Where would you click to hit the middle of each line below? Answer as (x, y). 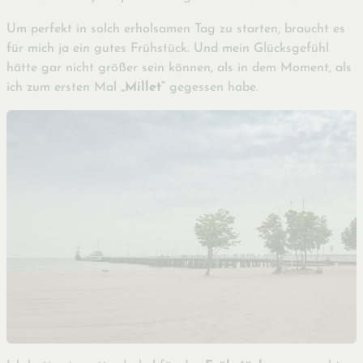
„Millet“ (143, 88)
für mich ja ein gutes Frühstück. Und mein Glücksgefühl (168, 49)
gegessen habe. (212, 88)
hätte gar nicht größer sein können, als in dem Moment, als (179, 68)
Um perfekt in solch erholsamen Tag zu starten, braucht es (176, 30)
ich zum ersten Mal (64, 88)
